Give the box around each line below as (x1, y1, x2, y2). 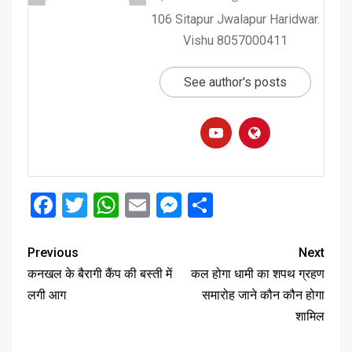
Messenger (181, 189, 303, 220)
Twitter (87, 189, 164, 220)
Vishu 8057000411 (182, 32, 288, 48)
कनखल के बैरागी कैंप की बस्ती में (27, 266, 172, 281)
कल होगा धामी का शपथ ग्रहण (191, 266, 324, 281)
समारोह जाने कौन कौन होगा (202, 287, 324, 302)
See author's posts (183, 74, 287, 90)
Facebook (56, 189, 160, 220)
